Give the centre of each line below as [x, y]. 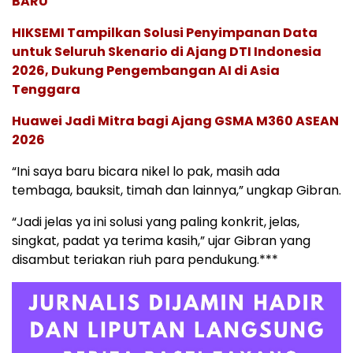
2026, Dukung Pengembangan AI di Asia [146, 71]
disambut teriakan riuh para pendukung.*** [145, 260]
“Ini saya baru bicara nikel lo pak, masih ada [146, 171]
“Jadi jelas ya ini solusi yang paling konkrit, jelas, [156, 222]
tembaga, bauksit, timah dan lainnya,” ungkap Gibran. [176, 190]
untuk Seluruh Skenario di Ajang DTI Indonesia [167, 52]
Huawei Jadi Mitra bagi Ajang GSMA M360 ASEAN [175, 121]
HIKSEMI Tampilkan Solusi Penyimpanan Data [165, 33]
